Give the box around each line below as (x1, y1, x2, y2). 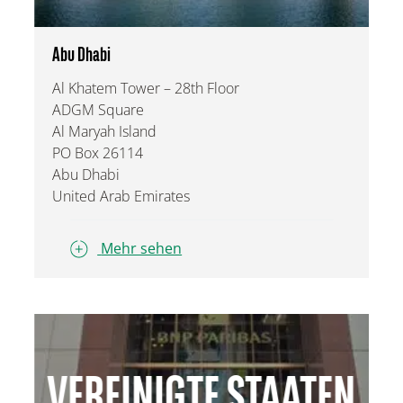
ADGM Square (52, 99, 145, 120)
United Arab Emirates (52, 185, 191, 206)
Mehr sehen (101, 238, 183, 259)
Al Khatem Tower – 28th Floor (52, 77, 240, 98)
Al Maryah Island (52, 121, 157, 141)
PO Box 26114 (52, 142, 144, 163)
